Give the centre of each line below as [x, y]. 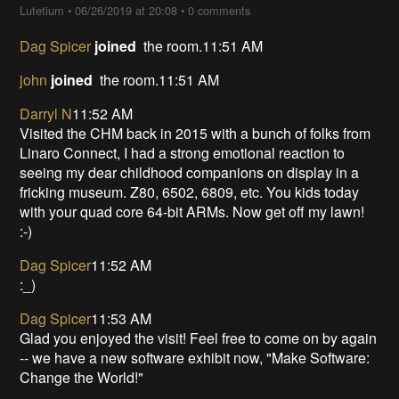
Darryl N [46, 113]
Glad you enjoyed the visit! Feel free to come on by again [199, 338]
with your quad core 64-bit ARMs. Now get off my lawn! [192, 211]
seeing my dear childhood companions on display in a [190, 172]
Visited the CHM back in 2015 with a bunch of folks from [195, 133]
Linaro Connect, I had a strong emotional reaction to [183, 152]
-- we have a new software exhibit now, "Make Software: [195, 357]
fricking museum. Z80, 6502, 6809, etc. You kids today [190, 191]
